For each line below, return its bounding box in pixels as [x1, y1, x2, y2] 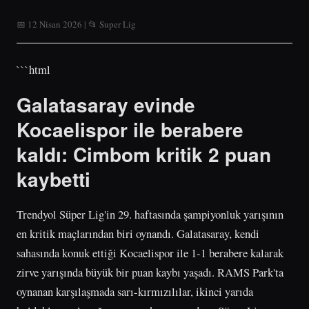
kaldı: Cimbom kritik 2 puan [17, 139, 271, 168]
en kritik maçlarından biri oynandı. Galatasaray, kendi [17, 225, 259, 241]
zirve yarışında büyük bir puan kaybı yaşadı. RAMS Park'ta [17, 263, 283, 280]
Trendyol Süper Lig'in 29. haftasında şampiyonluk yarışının [17, 206, 283, 222]
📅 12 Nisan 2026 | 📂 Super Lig [17, 18, 136, 30]
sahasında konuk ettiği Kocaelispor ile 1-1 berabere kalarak [17, 244, 283, 261]
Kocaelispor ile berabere [17, 114, 243, 143]
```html [17, 61, 50, 77]
